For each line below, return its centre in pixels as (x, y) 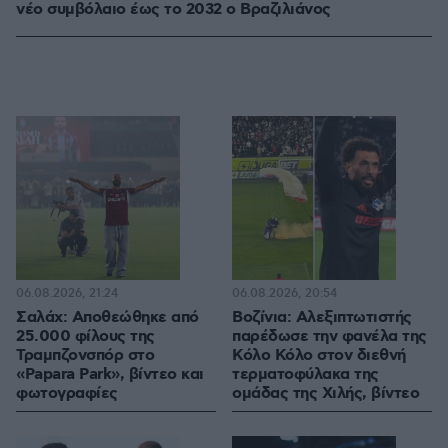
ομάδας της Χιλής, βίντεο (325, 394)
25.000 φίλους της (85, 337)
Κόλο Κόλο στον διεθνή (319, 356)
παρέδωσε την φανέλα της (329, 337)
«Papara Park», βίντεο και (110, 375)
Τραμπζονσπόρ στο (85, 356)
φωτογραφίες (67, 394)
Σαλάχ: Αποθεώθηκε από (107, 318)
